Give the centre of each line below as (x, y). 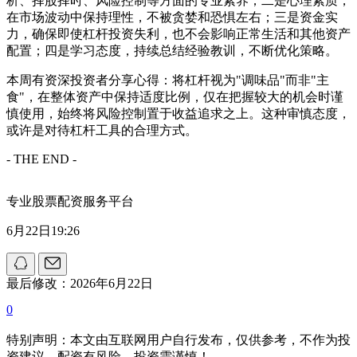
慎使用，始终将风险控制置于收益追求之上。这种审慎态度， (178, 113)
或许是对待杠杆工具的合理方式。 (102, 130)
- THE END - (41, 159)
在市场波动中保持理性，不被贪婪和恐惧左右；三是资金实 (172, 17)
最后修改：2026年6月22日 (80, 283)
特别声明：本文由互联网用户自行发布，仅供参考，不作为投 (178, 339)
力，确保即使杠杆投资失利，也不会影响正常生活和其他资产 (178, 33)
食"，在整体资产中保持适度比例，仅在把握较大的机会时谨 (175, 96)
